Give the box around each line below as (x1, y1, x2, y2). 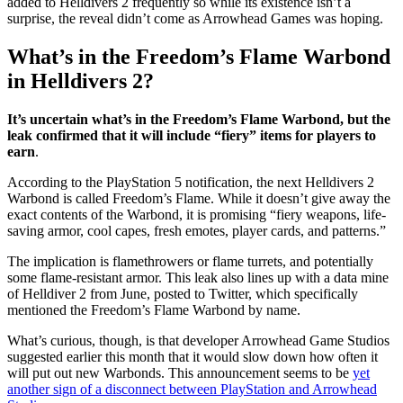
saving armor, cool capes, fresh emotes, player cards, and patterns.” (7, 222, 386, 238)
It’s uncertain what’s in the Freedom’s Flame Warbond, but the (7, 111, 390, 127)
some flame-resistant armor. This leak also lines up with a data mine (7, 269, 389, 285)
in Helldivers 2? (7, 68, 154, 93)
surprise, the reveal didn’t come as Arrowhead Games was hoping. (7, 10, 383, 26)
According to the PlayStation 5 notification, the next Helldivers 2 (7, 174, 374, 190)
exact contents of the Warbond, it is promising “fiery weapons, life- (7, 206, 386, 222)
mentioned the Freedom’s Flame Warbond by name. (7, 301, 300, 318)
